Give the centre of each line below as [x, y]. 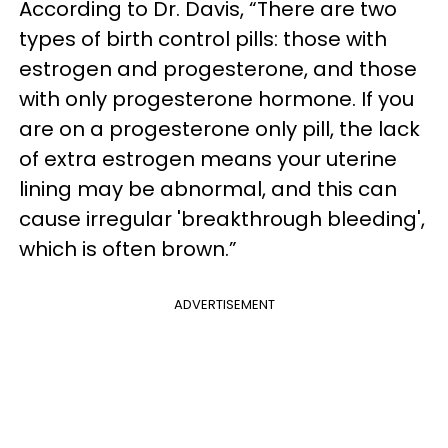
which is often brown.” [128, 249]
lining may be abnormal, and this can [208, 189]
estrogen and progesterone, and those [218, 69]
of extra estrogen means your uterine [208, 159]
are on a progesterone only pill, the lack [219, 129]
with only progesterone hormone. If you [216, 99]
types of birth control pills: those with [203, 39]
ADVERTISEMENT [224, 304]
